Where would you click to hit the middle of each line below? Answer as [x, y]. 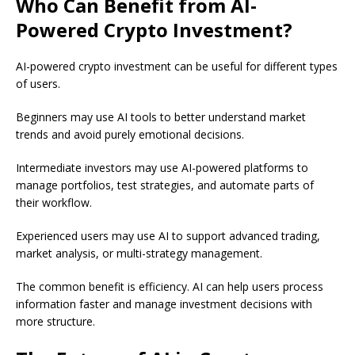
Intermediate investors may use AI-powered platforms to [162, 168]
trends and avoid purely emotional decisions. [130, 135]
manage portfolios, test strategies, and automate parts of [165, 185]
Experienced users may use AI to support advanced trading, [168, 236]
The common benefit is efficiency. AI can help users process [170, 287]
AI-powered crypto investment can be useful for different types [177, 67]
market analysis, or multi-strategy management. [139, 254]
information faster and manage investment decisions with [164, 304]
